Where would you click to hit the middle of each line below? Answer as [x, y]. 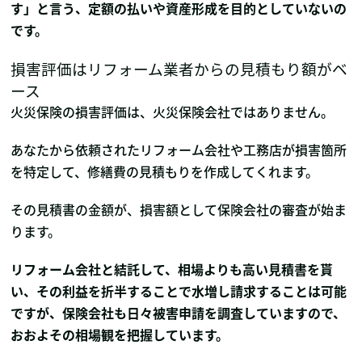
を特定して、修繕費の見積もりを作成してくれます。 [165, 172]
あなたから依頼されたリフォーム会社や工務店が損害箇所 [179, 150]
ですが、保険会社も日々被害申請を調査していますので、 [179, 313]
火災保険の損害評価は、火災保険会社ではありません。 [173, 112]
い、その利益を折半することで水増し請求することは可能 [179, 291]
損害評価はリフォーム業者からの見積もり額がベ [179, 69]
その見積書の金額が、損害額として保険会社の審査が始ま [179, 210]
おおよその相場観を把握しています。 [120, 335]
